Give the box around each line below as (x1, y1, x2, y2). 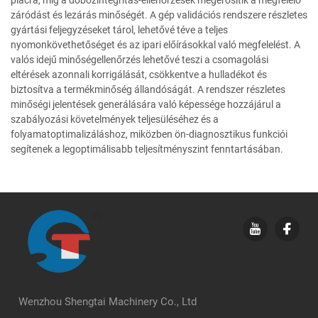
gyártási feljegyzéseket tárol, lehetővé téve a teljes (11, 23, 228, 35)
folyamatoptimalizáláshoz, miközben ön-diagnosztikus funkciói (11, 128, 287, 140)
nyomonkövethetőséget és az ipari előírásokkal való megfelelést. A (11, 38, 300, 50)
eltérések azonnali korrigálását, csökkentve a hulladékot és (11, 68, 267, 80)
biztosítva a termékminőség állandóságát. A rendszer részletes (11, 83, 285, 95)
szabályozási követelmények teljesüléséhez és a (11, 113, 219, 125)
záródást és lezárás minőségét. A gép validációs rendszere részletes (11, 9, 307, 21)
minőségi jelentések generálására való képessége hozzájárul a (11, 98, 281, 110)
